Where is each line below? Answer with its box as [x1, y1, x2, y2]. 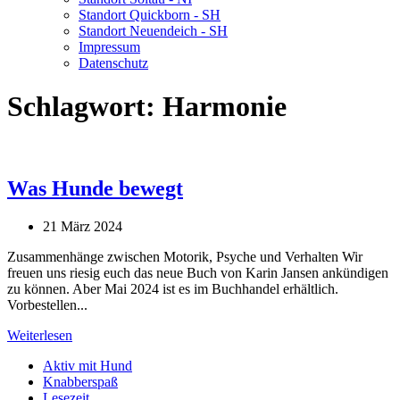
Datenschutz [79, 55, 148, 71]
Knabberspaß [43, 373, 118, 389]
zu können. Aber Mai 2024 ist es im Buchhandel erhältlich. [7, 280, 338, 296]
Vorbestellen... [7, 296, 87, 312]
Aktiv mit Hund [43, 357, 132, 373]
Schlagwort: [7, 90, 162, 123]
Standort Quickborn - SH [79, 7, 221, 22]
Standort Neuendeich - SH [79, 23, 228, 38]
